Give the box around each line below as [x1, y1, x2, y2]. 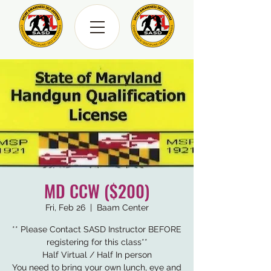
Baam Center [96, 203, 149, 212]
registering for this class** [46, 237, 148, 247]
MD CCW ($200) [44, 178, 149, 203]
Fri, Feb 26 [45, 203, 85, 212]
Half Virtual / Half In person [42, 250, 152, 260]
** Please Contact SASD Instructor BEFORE [12, 224, 181, 234]
